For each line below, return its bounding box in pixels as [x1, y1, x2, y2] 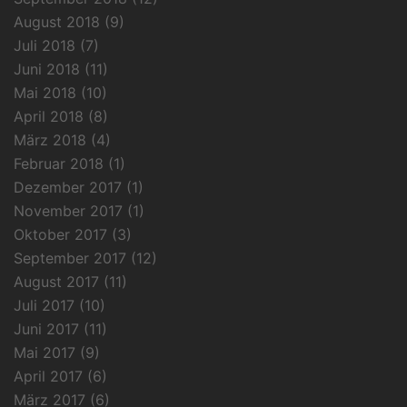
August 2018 [14, 12, 100, 31]
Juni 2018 [14, 59, 80, 78]
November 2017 [14, 201, 123, 220]
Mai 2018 [14, 83, 76, 102]
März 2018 [14, 130, 86, 149]
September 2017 [14, 248, 126, 267]
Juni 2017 [14, 319, 79, 338]
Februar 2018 [14, 154, 104, 173]
